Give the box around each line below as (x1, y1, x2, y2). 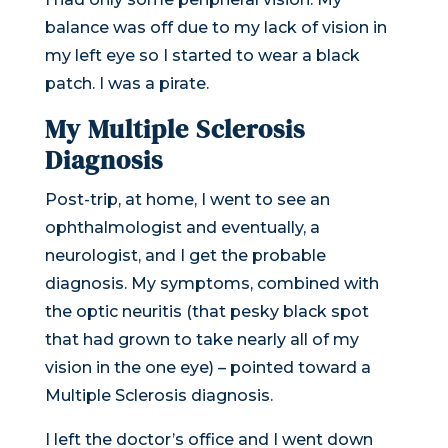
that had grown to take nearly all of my (44, 330, 359, 350)
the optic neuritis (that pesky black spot (44, 302, 369, 322)
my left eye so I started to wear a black (44, 46, 360, 66)
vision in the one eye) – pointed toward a (44, 358, 371, 378)
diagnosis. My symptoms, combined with (44, 274, 379, 294)
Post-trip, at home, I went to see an (44, 190, 330, 210)
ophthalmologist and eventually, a (44, 218, 320, 238)
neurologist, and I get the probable (44, 246, 326, 266)
